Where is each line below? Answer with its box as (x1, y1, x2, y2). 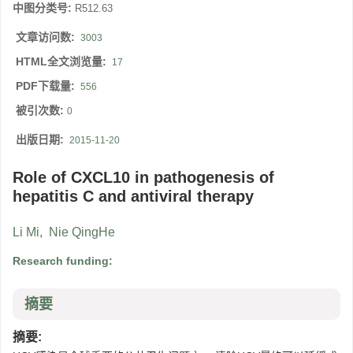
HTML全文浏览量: (16, 55, 110, 69)
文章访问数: (16, 31, 78, 44)
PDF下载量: (16, 80, 78, 93)
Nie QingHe (49, 225, 115, 240)
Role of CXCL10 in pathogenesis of (13, 169, 274, 187)
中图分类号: (13, 2, 75, 15)
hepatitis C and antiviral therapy (13, 188, 254, 206)
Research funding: (13, 255, 116, 268)
